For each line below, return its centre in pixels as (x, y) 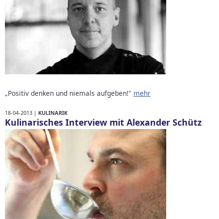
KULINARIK (53, 112)
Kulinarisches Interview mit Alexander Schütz (103, 122)
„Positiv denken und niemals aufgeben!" (69, 93)
